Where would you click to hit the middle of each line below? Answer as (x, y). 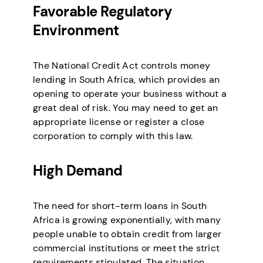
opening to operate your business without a (130, 93)
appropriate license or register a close (119, 122)
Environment (76, 30)
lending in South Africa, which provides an (127, 79)
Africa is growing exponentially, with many (127, 220)
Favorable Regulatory (103, 11)
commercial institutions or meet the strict (127, 248)
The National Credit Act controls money (122, 65)
